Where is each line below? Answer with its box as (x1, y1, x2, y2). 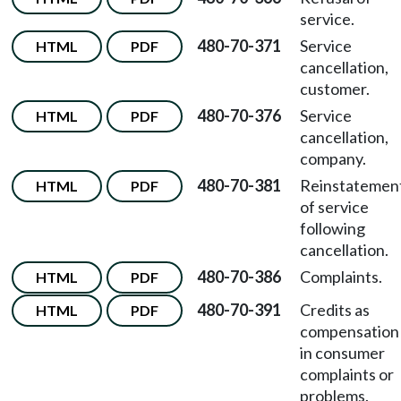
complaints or (300, 364, 394, 384)
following (300, 218, 365, 238)
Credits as (300, 300, 370, 320)
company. (300, 149, 366, 168)
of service (300, 197, 369, 217)
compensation (300, 321, 399, 341)
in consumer (300, 343, 385, 363)
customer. (300, 79, 370, 98)
